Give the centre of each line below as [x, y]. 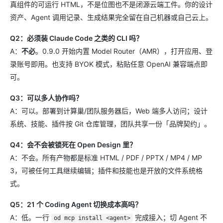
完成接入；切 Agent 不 [170, 217]
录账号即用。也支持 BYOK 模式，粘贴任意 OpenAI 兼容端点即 [109, 64]
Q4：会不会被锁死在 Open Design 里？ [73, 144]
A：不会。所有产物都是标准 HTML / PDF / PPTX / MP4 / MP [106, 157]
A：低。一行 [31, 217]
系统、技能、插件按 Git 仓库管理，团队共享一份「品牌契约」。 [111, 123]
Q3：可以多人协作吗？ [46, 98]
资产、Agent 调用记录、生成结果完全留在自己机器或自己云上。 [111, 17]
